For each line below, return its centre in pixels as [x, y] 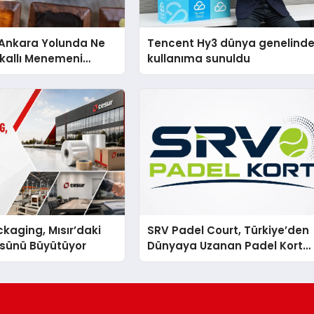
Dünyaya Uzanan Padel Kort [225, 245]
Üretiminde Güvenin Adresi [222, 261]
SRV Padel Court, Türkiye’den [228, 230]
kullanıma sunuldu [199, 58]
